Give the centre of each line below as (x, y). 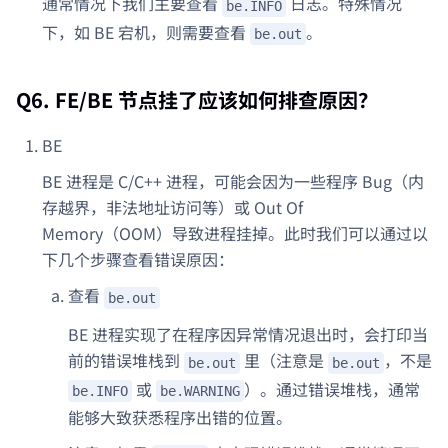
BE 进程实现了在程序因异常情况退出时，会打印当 (248, 334)
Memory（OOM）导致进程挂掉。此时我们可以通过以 (235, 233)
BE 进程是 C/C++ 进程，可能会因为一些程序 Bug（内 (233, 181)
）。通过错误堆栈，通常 (332, 388)
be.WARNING (200, 391)
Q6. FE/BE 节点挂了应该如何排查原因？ (197, 100)
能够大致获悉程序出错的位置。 (180, 417)
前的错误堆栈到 (126, 360)
